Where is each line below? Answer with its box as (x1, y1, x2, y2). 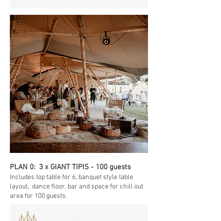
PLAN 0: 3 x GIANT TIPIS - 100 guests (10, 163, 133, 172)
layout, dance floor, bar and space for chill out (10, 183, 143, 191)
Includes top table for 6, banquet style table (10, 173, 133, 182)
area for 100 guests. (10, 192, 69, 200)
